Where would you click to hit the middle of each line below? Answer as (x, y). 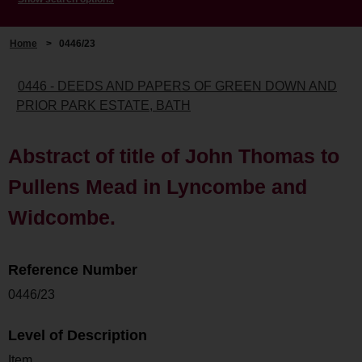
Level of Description (78, 335)
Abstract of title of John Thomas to (174, 156)
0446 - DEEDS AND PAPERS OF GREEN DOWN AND (177, 86)
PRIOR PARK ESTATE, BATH (103, 105)
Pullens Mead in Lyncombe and (158, 186)
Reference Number (73, 269)
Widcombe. (62, 217)
